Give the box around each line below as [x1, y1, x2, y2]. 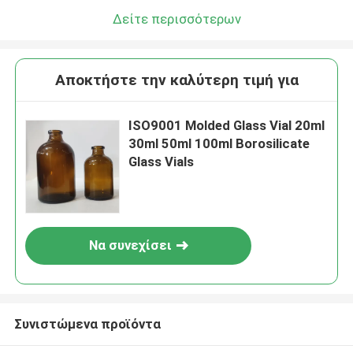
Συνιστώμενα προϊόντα [13, 315, 161, 332]
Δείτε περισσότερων [112, 10, 241, 27]
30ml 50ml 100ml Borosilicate [128, 136, 310, 152]
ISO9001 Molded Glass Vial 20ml [128, 117, 325, 134]
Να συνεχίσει [88, 237, 172, 254]
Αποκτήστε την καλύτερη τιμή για [54, 71, 299, 90]
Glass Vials [128, 154, 195, 170]
